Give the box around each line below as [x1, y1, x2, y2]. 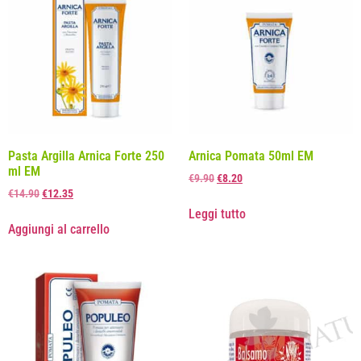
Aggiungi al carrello [8, 221, 110, 237]
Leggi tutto [189, 205, 246, 222]
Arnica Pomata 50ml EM [189, 147, 313, 164]
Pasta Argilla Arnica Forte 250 [8, 147, 164, 164]
